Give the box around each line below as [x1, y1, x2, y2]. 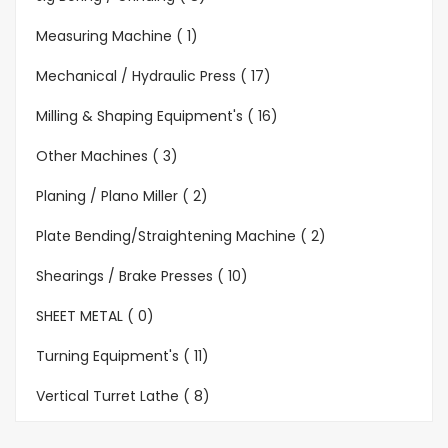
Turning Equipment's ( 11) [36, 346, 209, 367]
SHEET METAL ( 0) [36, 306, 154, 327]
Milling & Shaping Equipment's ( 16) [36, 106, 278, 127]
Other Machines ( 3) [36, 146, 178, 167]
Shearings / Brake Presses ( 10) [36, 266, 248, 287]
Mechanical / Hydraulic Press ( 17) [36, 66, 271, 87]
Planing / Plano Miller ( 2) [36, 186, 208, 207]
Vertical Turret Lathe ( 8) [36, 386, 210, 407]
